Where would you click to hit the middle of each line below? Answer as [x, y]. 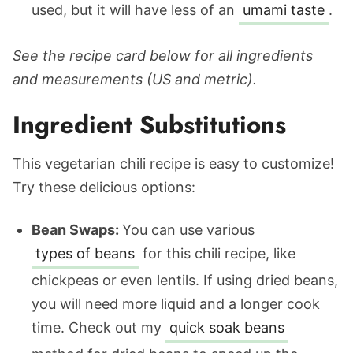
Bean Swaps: [77, 230]
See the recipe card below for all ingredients [163, 56]
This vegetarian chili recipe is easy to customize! [173, 163]
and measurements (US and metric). [135, 79]
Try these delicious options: [104, 187]
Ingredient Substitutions [149, 125]
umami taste [284, 10]
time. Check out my [98, 327]
